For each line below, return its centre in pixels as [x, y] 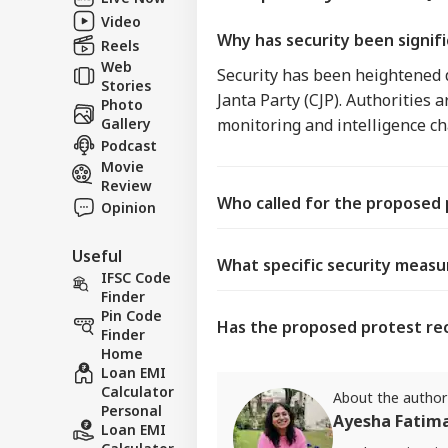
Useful [97, 255]
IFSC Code [136, 277]
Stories [126, 85]
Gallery [126, 123]
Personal [131, 410]
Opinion [128, 207]
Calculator [137, 391]
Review [126, 185]
